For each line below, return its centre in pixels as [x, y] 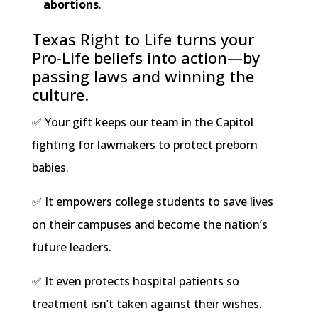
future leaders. [71, 247]
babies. [50, 168]
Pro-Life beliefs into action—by [146, 58]
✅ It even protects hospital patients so [135, 281]
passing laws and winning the [143, 76]
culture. [60, 95]
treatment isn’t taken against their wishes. [147, 304]
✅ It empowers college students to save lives [152, 202]
